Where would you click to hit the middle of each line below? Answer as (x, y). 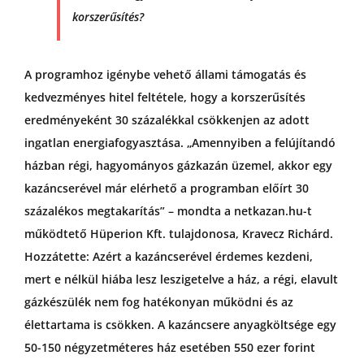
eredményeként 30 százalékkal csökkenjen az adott (167, 120)
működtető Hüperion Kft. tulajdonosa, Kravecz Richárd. (178, 234)
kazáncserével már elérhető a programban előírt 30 (166, 188)
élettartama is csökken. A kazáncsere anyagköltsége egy (180, 325)
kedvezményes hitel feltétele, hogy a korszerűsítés (165, 97)
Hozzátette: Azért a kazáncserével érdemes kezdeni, (168, 257)
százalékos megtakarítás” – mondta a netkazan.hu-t (168, 211)
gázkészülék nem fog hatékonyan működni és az (158, 302)
